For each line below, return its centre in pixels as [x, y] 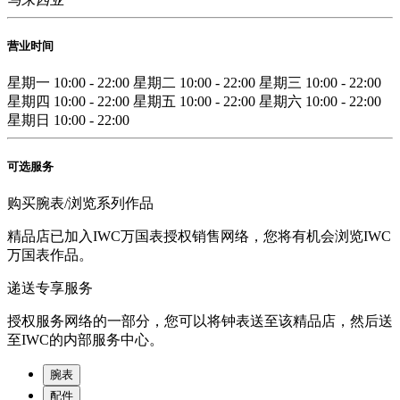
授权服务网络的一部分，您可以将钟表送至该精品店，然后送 [200, 321]
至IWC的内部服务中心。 [85, 340]
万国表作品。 [50, 255]
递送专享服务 [50, 288]
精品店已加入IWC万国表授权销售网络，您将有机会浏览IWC [199, 237]
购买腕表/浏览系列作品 [80, 204]
